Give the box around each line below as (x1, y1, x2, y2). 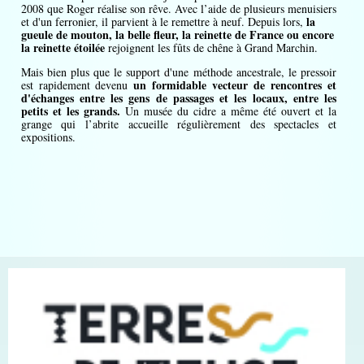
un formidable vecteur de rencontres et (133, 76, 337, 94)
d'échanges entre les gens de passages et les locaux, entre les (20, 89, 337, 107)
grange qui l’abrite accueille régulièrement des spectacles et (20, 116, 337, 132)
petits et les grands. (20, 102, 120, 120)
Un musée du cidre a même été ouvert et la (119, 103, 337, 119)
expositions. (20, 129, 76, 145)
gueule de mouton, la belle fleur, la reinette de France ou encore (20, 26, 334, 44)
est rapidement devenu (20, 77, 134, 93)
